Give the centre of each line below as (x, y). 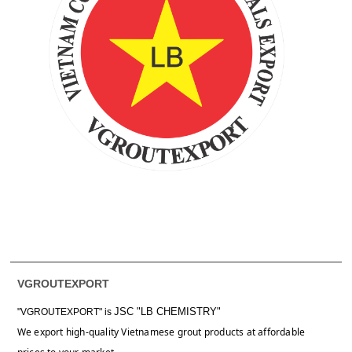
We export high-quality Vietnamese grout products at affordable (161, 332)
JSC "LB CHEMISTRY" (167, 311)
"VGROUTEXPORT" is (65, 312)
